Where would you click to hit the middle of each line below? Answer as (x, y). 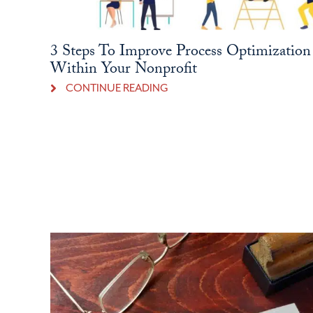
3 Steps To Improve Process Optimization (180, 52)
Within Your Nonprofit (123, 70)
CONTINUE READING (117, 88)
